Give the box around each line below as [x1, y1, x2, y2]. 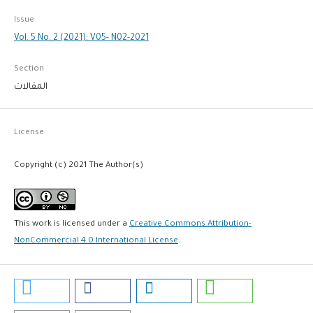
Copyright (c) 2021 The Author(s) [13, 161, 143, 170]
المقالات [13, 82, 48, 92]
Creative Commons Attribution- [129, 219, 252, 229]
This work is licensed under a [13, 219, 129, 229]
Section [13, 64, 44, 74]
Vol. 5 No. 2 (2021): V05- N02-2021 [13, 33, 149, 43]
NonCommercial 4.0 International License [13, 236, 178, 246]
